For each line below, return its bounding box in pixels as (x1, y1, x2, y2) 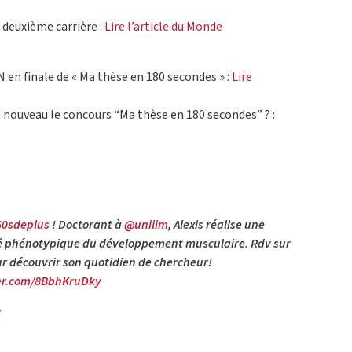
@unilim (124, 216, 168, 234)
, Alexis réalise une (168, 216, 265, 234)
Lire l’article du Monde (104, 18, 222, 36)
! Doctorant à (49, 216, 124, 234)
